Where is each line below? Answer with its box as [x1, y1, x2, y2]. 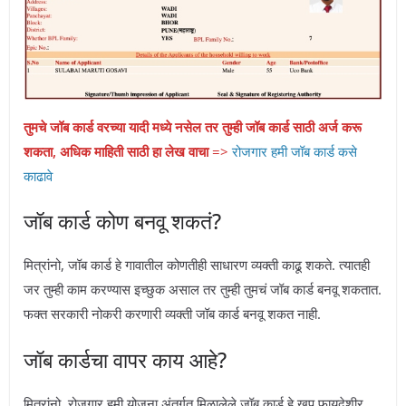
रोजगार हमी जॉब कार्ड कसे [232, 141, 357, 160]
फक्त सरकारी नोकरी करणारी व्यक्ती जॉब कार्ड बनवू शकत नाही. [24, 304, 321, 324]
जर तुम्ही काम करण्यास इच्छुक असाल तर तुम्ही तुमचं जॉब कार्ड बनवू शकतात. [24, 280, 382, 299]
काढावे [24, 166, 53, 185]
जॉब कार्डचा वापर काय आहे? [24, 344, 227, 374]
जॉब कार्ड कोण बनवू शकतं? [24, 207, 221, 237]
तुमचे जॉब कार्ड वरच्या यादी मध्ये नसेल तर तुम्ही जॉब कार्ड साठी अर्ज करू [24, 117, 362, 136]
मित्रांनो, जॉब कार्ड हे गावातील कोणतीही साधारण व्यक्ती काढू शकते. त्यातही [24, 256, 370, 275]
